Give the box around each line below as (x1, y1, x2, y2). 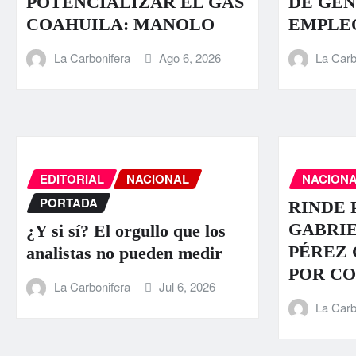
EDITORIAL (40, 169, 104, 188)
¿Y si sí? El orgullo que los (26, 221, 226, 242)
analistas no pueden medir (26, 243, 222, 264)
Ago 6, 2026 (159, 48, 222, 66)
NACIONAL (126, 169, 189, 188)
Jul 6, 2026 (159, 278, 216, 296)
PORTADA (40, 193, 98, 211)
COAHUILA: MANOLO (26, 14, 215, 34)
